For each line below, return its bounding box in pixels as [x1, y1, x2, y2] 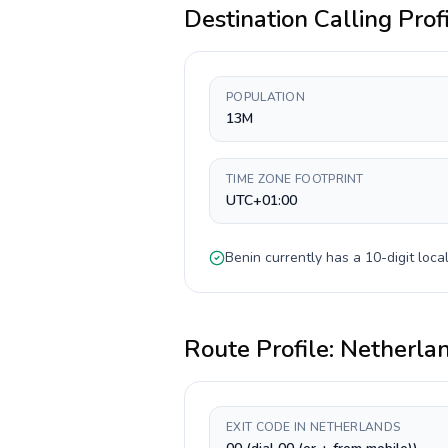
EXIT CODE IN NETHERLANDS [226, 419, 401, 435]
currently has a [261, 248, 365, 267]
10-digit [365, 248, 414, 267]
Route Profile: [184, 333, 340, 365]
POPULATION [226, 89, 305, 105]
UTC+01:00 [226, 191, 297, 210]
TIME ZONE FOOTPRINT [226, 171, 364, 187]
